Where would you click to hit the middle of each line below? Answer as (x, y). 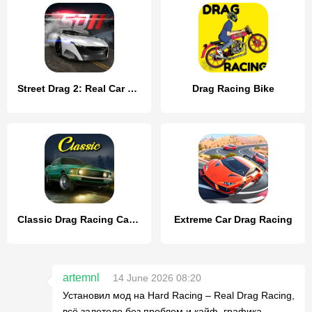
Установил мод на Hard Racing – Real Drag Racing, (179, 295)
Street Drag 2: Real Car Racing (132, 88)
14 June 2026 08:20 (157, 278)
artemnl (81, 277)
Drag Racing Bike (233, 88)
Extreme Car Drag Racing (233, 219)
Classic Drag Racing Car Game (134, 219)
